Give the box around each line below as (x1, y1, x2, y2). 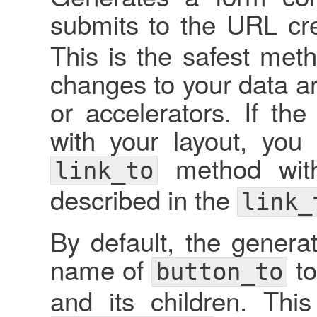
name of (50, 250, 152, 287)
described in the (50, 180, 237, 217)
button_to (156, 257, 284, 286)
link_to (54, 156, 154, 185)
